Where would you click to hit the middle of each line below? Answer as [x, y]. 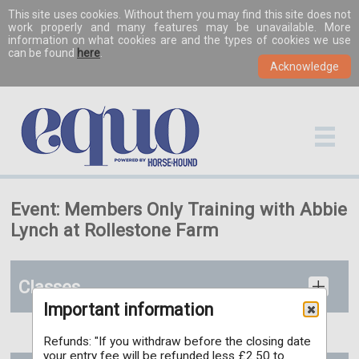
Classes [50, 287]
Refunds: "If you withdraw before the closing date [177, 342]
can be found [42, 53]
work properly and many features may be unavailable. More [179, 27]
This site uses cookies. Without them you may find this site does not [179, 14]
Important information [129, 309]
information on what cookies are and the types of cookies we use [179, 40]
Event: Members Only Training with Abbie [179, 209]
